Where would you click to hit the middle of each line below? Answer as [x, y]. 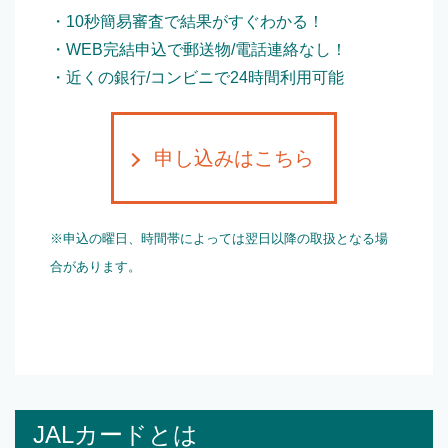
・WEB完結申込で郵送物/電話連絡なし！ [198, 50]
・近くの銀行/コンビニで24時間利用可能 [197, 78]
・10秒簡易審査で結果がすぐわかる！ [187, 22]
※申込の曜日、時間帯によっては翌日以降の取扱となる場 [219, 239]
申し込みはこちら [234, 158]
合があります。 [95, 267]
